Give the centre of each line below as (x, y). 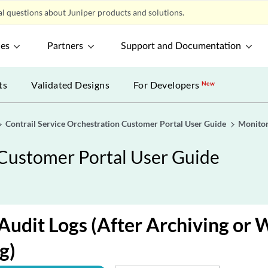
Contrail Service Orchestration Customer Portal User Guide (116, 124)
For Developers (168, 85)
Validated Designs (71, 85)
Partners (66, 46)
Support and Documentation (181, 46)
